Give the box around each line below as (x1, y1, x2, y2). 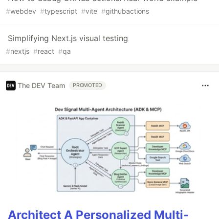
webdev (10, 6, 36, 15)
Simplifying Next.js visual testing (8, 33, 128, 43)
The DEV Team (18, 81, 65, 90)
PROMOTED (73, 82, 103, 88)
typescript (44, 6, 77, 15)
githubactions (106, 6, 149, 15)
